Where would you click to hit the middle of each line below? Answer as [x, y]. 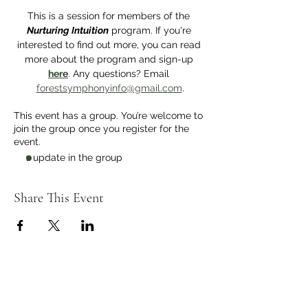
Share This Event [59, 198]
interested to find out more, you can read [110, 44]
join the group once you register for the [101, 128]
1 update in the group [74, 157]
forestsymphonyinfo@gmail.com [109, 88]
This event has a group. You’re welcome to [108, 115]
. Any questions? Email [120, 73]
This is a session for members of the [110, 15]
